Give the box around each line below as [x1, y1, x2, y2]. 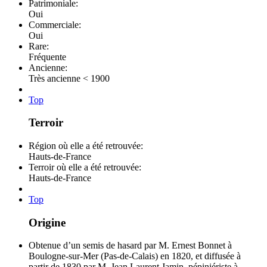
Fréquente [29, 51, 66, 62]
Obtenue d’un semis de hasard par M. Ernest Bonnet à [29, 240, 232, 251]
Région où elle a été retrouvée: [29, 140, 145, 151]
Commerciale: [29, 19, 83, 30]
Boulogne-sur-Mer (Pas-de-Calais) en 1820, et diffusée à [29, 251, 241, 262]
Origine [29, 216, 66, 229]
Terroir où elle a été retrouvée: [29, 162, 144, 172]
